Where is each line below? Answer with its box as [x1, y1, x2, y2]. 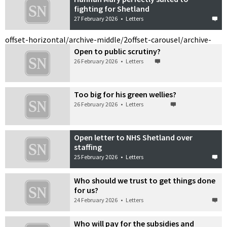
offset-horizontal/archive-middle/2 [5, 34, 128, 45]
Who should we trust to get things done [74, 175, 216, 185]
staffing [74, 141, 102, 152]
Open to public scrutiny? [74, 46, 161, 57]
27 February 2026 [74, 15, 118, 23]
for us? [74, 184, 99, 195]
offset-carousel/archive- [128, 34, 211, 45]
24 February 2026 [74, 196, 118, 204]
